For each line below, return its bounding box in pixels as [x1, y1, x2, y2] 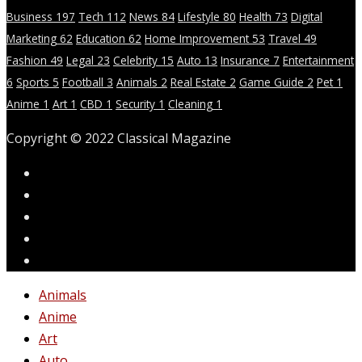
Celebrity [113, 52, 158, 68]
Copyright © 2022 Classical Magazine [6, 128, 231, 147]
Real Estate [170, 74, 226, 90]
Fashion [6, 52, 47, 68]
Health [239, 8, 271, 24]
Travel [268, 30, 301, 46]
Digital [291, 8, 322, 24]
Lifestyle [178, 8, 220, 24]
